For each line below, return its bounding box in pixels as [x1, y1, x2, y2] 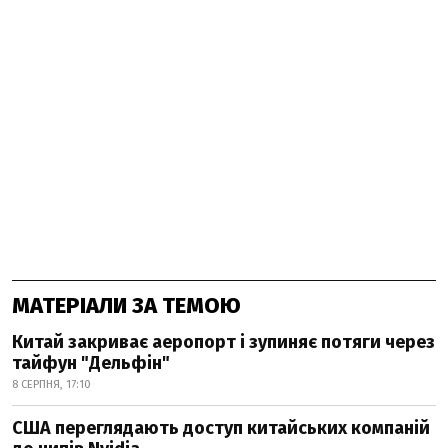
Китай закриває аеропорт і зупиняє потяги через [12, 331, 435, 353]
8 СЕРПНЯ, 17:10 [12, 378, 91, 391]
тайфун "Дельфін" [12, 352, 170, 374]
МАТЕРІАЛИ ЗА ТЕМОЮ [12, 292, 241, 319]
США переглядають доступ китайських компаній [12, 417, 430, 439]
